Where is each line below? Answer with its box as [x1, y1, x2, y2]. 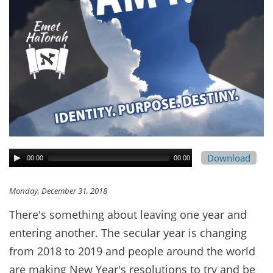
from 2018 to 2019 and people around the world [9, 243, 255, 258]
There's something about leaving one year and [9, 207, 247, 222]
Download [207, 152, 250, 165]
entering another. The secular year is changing [9, 225, 247, 240]
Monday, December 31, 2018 [9, 185, 107, 197]
